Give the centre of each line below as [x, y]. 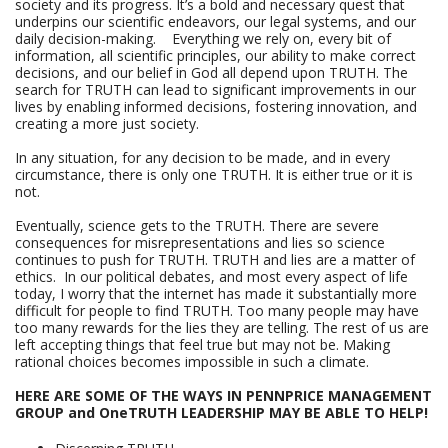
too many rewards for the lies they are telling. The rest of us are [222, 327]
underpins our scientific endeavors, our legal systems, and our [215, 21]
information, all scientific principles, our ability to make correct [215, 55]
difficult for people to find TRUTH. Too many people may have [217, 310]
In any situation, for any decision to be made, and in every [202, 157]
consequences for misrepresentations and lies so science [200, 242]
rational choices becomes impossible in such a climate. [192, 361]
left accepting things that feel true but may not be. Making [202, 344]
